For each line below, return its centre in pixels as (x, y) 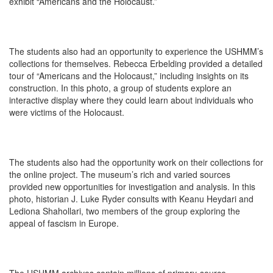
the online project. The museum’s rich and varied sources (120, 174)
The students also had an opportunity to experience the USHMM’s (136, 51)
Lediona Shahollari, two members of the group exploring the (125, 211)
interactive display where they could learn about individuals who (131, 100)
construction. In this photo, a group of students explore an (120, 88)
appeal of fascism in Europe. (64, 223)
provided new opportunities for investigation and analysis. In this (132, 186)
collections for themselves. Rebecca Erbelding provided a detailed (136, 63)
